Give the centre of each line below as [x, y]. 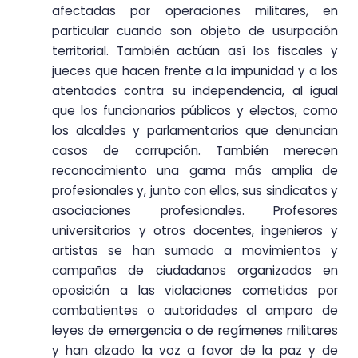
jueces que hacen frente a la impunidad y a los [195, 71]
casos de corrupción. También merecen [195, 151]
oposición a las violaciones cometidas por [195, 291]
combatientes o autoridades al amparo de [195, 311]
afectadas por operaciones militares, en [195, 11]
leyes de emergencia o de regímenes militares [195, 331]
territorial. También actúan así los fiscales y [195, 51]
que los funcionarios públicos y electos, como [195, 111]
